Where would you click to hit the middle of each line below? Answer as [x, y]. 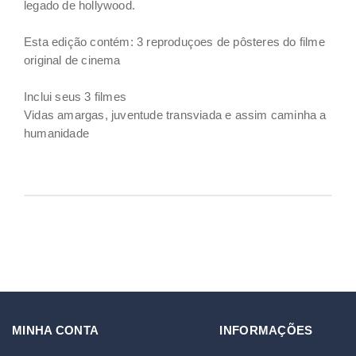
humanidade [56, 133]
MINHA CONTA [56, 331]
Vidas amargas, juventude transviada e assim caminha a [175, 115]
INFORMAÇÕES [266, 331]
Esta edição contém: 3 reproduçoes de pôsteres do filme [174, 42]
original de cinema [72, 60]
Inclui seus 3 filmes [75, 97]
